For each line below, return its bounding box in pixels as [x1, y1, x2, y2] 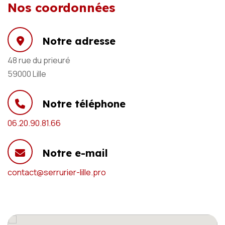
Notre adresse [42, 35, 116, 47]
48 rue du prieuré [8, 55, 70, 66]
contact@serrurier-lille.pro [8, 167, 106, 178]
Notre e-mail [42, 147, 108, 159]
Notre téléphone [42, 97, 126, 110]
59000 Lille [8, 68, 46, 79]
